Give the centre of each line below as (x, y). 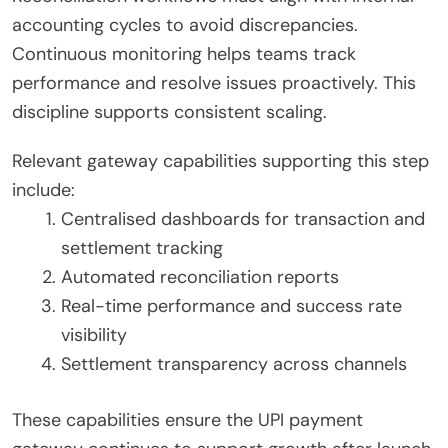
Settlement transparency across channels (234, 364)
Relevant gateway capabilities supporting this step (220, 161)
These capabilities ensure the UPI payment (187, 420)
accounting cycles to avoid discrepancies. (185, 25)
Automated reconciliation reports (200, 277)
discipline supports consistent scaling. (169, 112)
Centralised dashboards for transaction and (243, 219)
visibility (94, 335)
